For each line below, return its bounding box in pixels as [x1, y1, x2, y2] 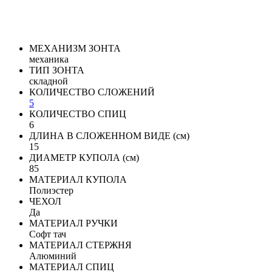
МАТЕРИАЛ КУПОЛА [29, 174, 127, 185]
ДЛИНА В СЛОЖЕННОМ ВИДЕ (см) [29, 131, 189, 141]
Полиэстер [29, 185, 73, 195]
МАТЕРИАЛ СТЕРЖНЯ [29, 240, 132, 250]
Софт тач [29, 229, 66, 239]
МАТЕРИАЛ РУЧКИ [29, 218, 118, 228]
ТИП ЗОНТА [29, 65, 84, 75]
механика [29, 54, 69, 64]
